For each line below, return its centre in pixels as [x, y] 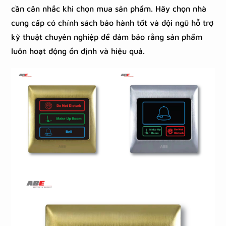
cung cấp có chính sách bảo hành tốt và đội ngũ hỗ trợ [112, 23]
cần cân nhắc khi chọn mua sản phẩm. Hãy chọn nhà [109, 9]
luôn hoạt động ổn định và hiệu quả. [78, 51]
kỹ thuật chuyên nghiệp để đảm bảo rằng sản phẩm [107, 37]
